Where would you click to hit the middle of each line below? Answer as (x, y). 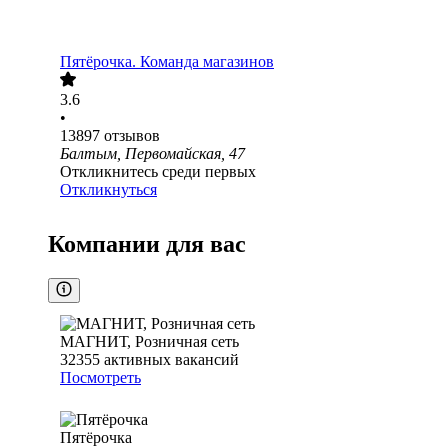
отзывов (132, 136)
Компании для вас (147, 244)
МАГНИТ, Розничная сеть (149, 342)
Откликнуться (108, 190)
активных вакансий (171, 360)
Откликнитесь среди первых (158, 172)
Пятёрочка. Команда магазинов (167, 62)
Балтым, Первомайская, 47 (152, 154)
